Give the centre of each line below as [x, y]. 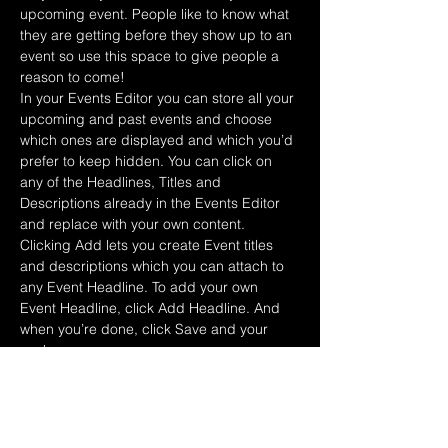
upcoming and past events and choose [148, 119]
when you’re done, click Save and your [146, 329]
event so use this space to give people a [151, 56]
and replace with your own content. [134, 224]
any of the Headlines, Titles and [122, 182]
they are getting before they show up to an [158, 35]
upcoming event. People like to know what [156, 14]
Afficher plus [60, 382]
